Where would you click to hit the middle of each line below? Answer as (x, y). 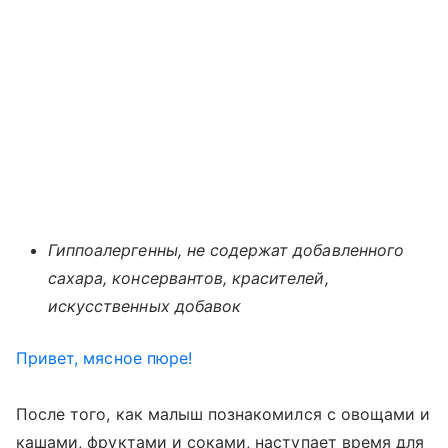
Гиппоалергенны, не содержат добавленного (226, 250)
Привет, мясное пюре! (104, 358)
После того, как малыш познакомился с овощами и (223, 414)
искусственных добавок (145, 306)
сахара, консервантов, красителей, (188, 278)
